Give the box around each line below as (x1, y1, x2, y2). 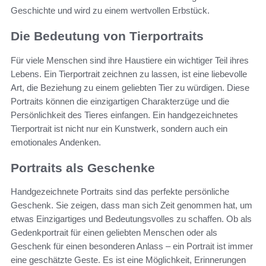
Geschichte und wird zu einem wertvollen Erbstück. (11, 5, 210, 16)
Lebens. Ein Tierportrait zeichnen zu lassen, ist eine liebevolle (11, 68, 247, 79)
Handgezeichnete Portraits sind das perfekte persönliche (11, 186, 229, 197)
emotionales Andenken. (11, 137, 101, 147)
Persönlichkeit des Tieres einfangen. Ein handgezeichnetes (11, 109, 238, 120)
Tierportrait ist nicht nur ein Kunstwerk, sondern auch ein (11, 123, 227, 134)
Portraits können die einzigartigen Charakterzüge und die (11, 96, 229, 106)
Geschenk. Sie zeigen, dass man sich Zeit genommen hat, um (11, 200, 252, 211)
